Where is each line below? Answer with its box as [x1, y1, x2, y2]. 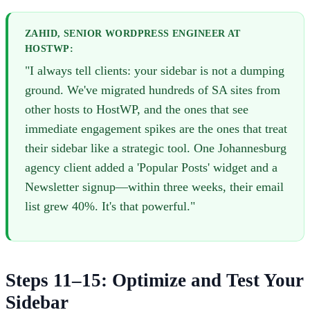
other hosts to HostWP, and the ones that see [25, 102, 248, 117]
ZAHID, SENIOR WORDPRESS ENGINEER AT [25, 28, 241, 39]
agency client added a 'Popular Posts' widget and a [25, 161, 277, 175]
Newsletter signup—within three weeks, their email [25, 180, 284, 194]
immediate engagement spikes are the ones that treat [25, 122, 287, 136]
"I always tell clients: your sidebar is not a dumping [25, 64, 284, 78]
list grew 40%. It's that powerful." [25, 199, 195, 214]
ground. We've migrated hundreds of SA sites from [25, 83, 280, 98]
